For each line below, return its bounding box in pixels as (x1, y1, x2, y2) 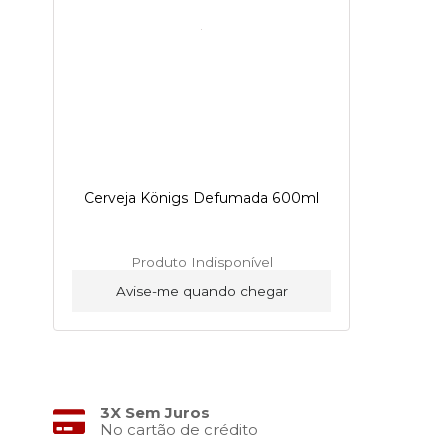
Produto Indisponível (130, 254, 273, 271)
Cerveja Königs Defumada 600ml (84, 189, 320, 208)
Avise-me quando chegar (115, 283, 288, 300)
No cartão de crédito (100, 420, 258, 440)
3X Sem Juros (100, 403, 210, 423)
